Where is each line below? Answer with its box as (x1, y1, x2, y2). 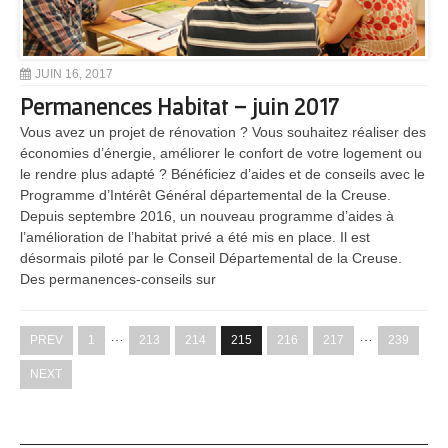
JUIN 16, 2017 (35, 67, 113, 82)
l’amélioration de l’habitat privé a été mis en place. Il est (20, 229, 370, 246)
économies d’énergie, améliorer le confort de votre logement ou (20, 145, 422, 162)
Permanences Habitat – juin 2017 (20, 93, 339, 121)
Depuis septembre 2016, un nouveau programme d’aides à (20, 208, 394, 225)
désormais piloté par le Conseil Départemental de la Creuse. (20, 250, 402, 267)
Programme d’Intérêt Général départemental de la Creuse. (20, 187, 391, 204)
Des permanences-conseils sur (20, 271, 216, 288)
